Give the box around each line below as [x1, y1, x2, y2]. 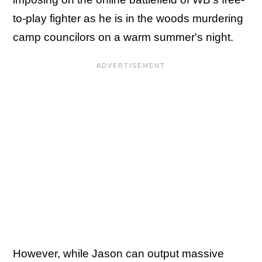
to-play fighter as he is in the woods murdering [13, 12, 243, 25]
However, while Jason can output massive [13, 247, 224, 260]
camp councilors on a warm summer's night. [13, 31, 236, 43]
